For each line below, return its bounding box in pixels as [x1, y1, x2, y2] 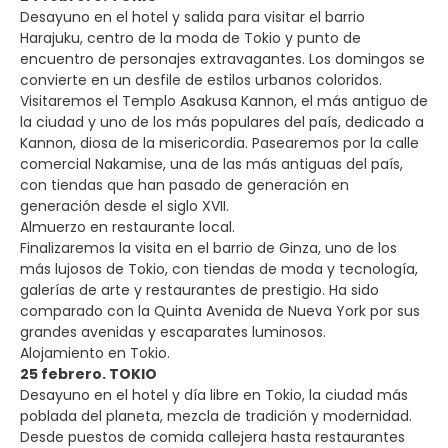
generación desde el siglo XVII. [20, 195, 229, 216]
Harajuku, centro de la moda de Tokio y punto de [20, 27, 361, 48]
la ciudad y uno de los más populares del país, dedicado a [20, 111, 424, 132]
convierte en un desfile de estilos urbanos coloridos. [20, 69, 382, 90]
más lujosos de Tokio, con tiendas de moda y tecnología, [20, 258, 418, 279]
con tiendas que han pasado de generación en [20, 174, 349, 195]
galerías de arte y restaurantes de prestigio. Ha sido [20, 279, 379, 300]
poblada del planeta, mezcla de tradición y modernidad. [20, 405, 412, 426]
